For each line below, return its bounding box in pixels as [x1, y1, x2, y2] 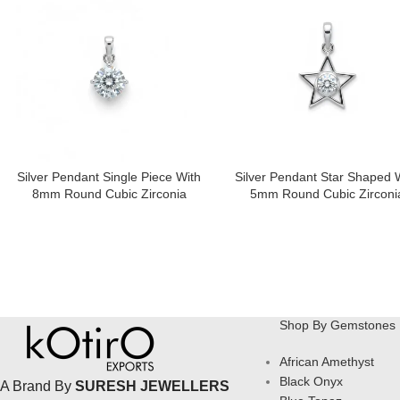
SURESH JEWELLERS [75, 379, 229, 395]
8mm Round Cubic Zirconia [31, 187, 187, 202]
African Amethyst [279, 354, 374, 370]
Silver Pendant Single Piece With [17, 170, 202, 185]
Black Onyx [279, 374, 343, 389]
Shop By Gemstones [279, 318, 396, 333]
